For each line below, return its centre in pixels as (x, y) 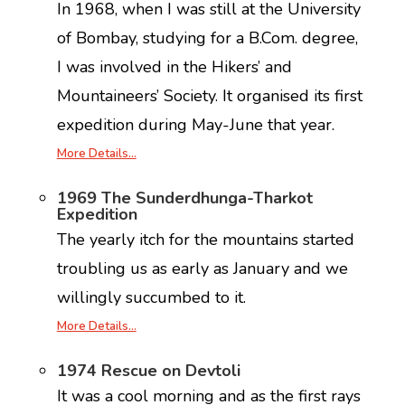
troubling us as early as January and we (202, 268)
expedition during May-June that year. (195, 125)
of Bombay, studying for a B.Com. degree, (207, 38)
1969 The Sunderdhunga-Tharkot (184, 198)
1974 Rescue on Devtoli (148, 371)
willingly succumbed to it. (151, 297)
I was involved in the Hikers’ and (174, 67)
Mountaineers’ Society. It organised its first (209, 96)
